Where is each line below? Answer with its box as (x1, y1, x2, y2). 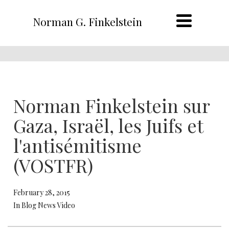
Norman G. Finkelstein (32, 14, 142, 29)
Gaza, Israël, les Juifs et (13, 113, 203, 138)
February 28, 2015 (13, 188, 70, 197)
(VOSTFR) (13, 153, 93, 177)
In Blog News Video (13, 200, 75, 210)
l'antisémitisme (13, 133, 142, 157)
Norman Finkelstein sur (13, 93, 210, 118)
